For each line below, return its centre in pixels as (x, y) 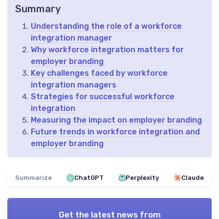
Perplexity (142, 178)
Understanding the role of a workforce (106, 26)
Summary (38, 9)
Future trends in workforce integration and (115, 132)
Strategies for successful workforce (103, 97)
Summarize (33, 178)
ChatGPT (89, 178)
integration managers (74, 85)
